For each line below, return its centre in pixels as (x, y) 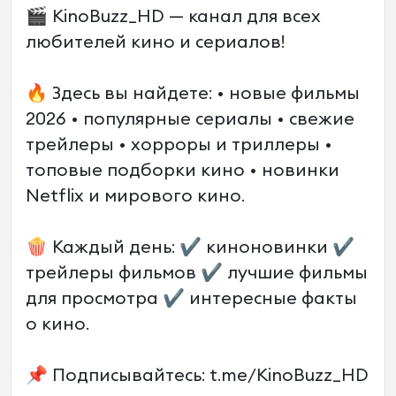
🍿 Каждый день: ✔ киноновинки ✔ (190, 247)
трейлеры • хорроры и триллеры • (179, 145)
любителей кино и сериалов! (156, 42)
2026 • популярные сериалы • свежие (190, 119)
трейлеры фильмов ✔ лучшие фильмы (197, 273)
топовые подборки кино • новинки (183, 171)
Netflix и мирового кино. (135, 196)
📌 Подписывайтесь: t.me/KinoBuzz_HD (197, 376)
